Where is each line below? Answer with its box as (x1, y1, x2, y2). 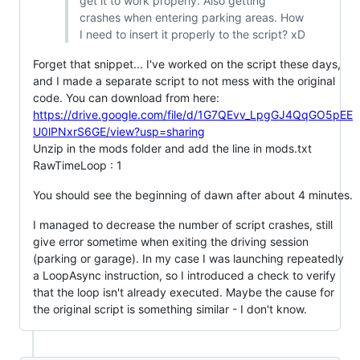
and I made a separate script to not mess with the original (33, 74, 335, 88)
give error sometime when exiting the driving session (33, 235, 309, 249)
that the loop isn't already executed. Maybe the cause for (33, 285, 334, 300)
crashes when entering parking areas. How (79, 10, 304, 25)
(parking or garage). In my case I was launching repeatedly (33, 252, 344, 266)
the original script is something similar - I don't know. (33, 302, 307, 317)
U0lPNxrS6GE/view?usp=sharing (33, 125, 205, 139)
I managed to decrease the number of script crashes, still (33, 218, 333, 232)
